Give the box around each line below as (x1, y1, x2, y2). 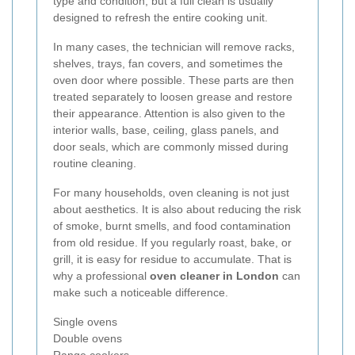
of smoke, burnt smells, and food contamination (53, 219, 291, 233)
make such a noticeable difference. (53, 286, 228, 300)
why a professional (53, 269, 150, 283)
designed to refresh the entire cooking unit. (53, 11, 268, 25)
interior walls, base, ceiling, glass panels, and (53, 124, 279, 137)
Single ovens (53, 315, 117, 329)
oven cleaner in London (150, 269, 279, 283)
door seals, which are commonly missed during (53, 140, 288, 154)
